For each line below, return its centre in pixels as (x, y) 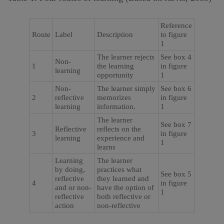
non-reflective (119, 205)
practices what (119, 169)
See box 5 (176, 174)
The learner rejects (126, 57)
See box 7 (176, 124)
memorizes (114, 97)
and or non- (73, 187)
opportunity (115, 75)
